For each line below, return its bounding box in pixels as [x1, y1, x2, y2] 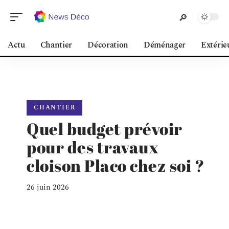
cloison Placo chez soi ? [27, 154, 204, 176]
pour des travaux [27, 136, 158, 158]
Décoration [87, 39, 128, 51]
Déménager [144, 39, 186, 51]
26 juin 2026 [27, 181, 69, 193]
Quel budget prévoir [27, 118, 182, 140]
